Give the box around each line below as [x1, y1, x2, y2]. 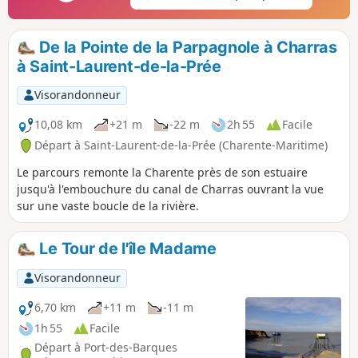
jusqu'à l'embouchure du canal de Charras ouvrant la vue [17, 181, 324, 197]
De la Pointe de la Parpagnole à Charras [35, 38, 337, 58]
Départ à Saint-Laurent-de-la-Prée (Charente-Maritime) [34, 137, 328, 153]
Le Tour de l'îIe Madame [35, 239, 217, 259]
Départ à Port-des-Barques [34, 340, 177, 356]
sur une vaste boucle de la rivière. [17, 198, 199, 214]
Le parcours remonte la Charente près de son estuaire [17, 165, 308, 181]
